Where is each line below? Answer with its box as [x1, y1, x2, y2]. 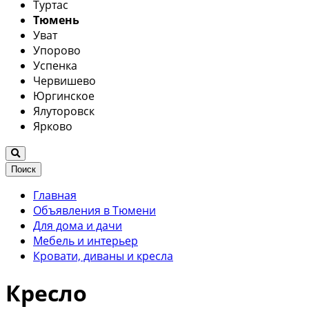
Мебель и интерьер [33, 232, 138, 248]
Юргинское [33, 88, 94, 103]
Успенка [33, 57, 77, 73]
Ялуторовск [33, 103, 94, 119]
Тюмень [33, 12, 79, 28]
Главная [33, 187, 77, 203]
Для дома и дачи [33, 217, 122, 233]
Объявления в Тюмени [33, 202, 156, 218]
